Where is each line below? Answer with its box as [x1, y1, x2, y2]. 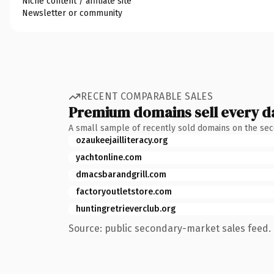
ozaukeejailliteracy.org [76, 135, 168, 146]
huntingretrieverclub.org [76, 203, 176, 214]
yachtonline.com [76, 152, 142, 163]
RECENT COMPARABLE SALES [81, 91, 213, 102]
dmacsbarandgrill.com [76, 169, 166, 180]
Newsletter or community [22, 7, 122, 18]
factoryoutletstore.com [76, 186, 172, 197]
